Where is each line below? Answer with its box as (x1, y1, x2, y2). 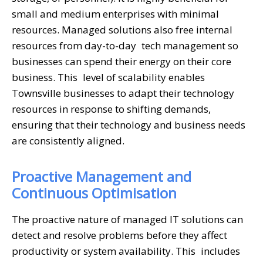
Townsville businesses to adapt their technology (12, 86, 234, 100)
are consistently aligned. (12, 133, 124, 147)
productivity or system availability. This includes (12, 244, 240, 258)
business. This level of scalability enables (12, 70, 205, 84)
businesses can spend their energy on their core (12, 54, 231, 68)
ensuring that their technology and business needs (12, 117, 245, 131)
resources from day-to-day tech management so (12, 38, 238, 52)
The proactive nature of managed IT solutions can (12, 212, 243, 226)
